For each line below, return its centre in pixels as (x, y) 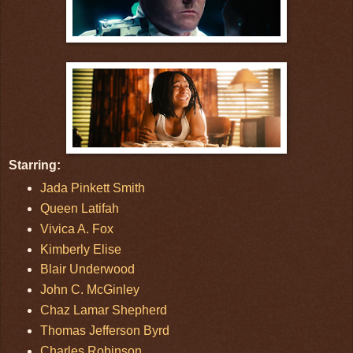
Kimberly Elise (80, 249)
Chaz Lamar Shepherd (103, 310)
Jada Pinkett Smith (92, 188)
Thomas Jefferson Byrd (104, 331)
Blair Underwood (87, 269)
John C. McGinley (89, 290)
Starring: (35, 165)
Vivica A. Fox (76, 229)
